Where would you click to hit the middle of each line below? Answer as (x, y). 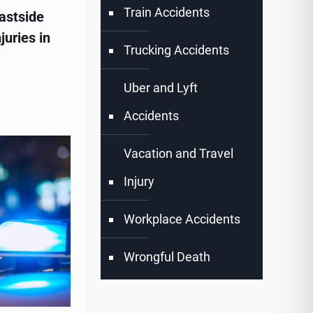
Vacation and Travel (179, 154)
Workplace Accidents (182, 219)
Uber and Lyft (161, 88)
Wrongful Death (167, 257)
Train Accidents (167, 13)
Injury (139, 182)
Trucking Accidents (177, 50)
